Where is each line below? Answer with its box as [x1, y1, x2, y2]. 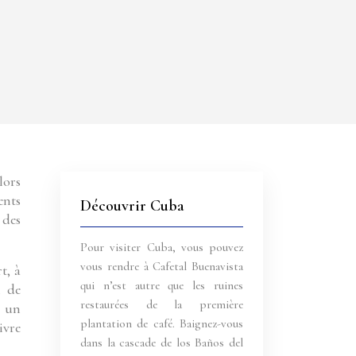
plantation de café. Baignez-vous [80, 316, 243, 331]
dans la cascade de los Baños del [80, 335, 243, 350]
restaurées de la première [80, 297, 243, 311]
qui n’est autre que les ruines [80, 278, 243, 292]
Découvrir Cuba [80, 196, 184, 215]
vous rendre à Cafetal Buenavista [80, 259, 243, 273]
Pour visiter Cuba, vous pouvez [80, 240, 243, 254]
